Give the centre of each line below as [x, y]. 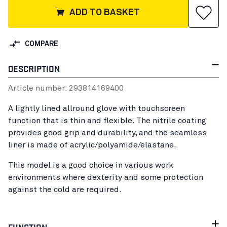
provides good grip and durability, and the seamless [107, 133]
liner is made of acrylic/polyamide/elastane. [93, 145]
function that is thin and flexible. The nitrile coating [107, 120]
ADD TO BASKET [105, 12]
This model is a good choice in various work [91, 165]
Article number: [39, 88]
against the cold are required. [65, 189]
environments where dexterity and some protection [106, 177]
